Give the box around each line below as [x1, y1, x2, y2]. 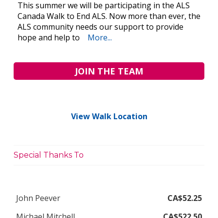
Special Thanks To [14, 150, 84, 160]
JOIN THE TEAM [74, 65, 144, 77]
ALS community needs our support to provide [18, 21, 183, 33]
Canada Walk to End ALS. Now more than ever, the [18, 11, 200, 22]
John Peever [16, 192, 60, 203]
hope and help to [18, 32, 80, 43]
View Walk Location [71, 111, 147, 122]
